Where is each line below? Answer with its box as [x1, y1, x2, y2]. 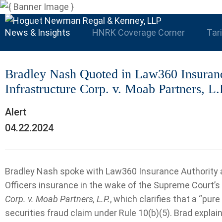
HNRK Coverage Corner [92, 27, 185, 38]
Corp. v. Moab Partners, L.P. [5, 194, 110, 204]
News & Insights [5, 27, 70, 38]
